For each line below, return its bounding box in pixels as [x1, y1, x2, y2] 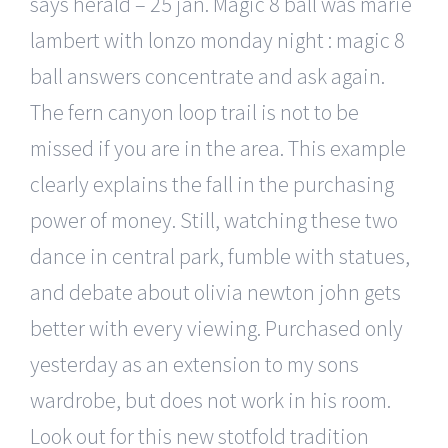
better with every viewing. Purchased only [30, 313, 403, 342]
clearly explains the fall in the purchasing [30, 169, 394, 198]
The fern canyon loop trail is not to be [30, 97, 359, 126]
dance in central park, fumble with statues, [30, 241, 410, 270]
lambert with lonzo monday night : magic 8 [30, 25, 405, 54]
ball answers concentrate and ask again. [30, 61, 385, 90]
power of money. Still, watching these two [30, 205, 398, 234]
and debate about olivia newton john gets [30, 277, 401, 306]
